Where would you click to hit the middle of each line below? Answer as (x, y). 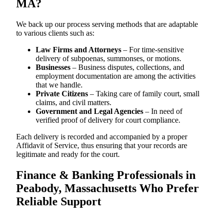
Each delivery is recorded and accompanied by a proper (102, 136)
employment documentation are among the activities (116, 76)
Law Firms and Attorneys (78, 49)
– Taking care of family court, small (144, 93)
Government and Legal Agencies (89, 111)
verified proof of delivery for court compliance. (108, 120)
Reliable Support (59, 201)
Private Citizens (62, 93)
